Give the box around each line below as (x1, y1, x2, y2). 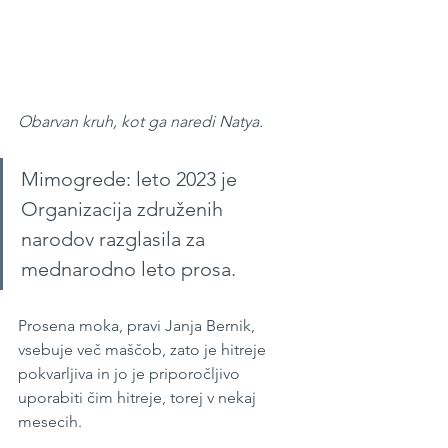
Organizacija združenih (21, 197, 228, 222)
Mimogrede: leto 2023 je (21, 167, 242, 192)
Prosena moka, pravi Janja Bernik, (18, 316, 259, 336)
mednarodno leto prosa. (21, 257, 241, 282)
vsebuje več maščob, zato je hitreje (18, 340, 270, 360)
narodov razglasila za (21, 227, 210, 252)
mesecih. (18, 412, 86, 432)
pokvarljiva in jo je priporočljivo (18, 364, 244, 384)
